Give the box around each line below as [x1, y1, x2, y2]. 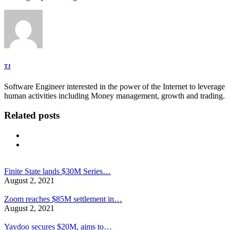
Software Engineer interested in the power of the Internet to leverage [4, 82, 225, 91]
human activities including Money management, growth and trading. [4, 91, 225, 100]
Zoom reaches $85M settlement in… [4, 195, 122, 204]
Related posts [4, 110, 60, 121]
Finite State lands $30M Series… [4, 167, 111, 176]
